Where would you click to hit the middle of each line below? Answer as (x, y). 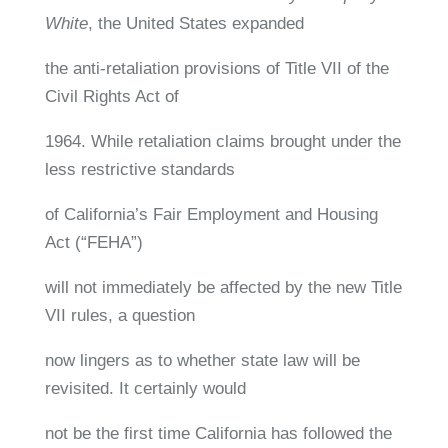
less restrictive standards (139, 169)
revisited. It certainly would (145, 388)
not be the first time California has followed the (218, 433)
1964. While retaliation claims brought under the (222, 141)
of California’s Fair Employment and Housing (211, 214)
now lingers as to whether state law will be (202, 360)
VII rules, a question (119, 315)
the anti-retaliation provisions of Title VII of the (216, 68)
